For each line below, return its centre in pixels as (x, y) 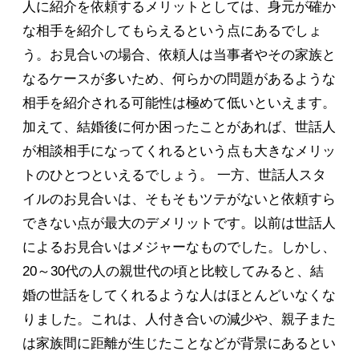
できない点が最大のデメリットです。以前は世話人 (179, 224)
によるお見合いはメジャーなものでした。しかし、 (179, 248)
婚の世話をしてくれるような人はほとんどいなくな (179, 296)
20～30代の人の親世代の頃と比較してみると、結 (173, 272)
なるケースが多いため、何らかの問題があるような (179, 79)
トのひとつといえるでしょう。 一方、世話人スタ (174, 175)
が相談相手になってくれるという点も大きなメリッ (179, 151)
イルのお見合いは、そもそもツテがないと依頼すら (179, 200)
